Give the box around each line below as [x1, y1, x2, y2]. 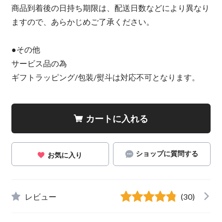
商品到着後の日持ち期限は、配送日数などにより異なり [11, 3, 210, 13]
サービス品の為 [11, 58, 67, 68]
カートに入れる [86, 112, 148, 124]
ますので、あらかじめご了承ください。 [11, 17, 154, 27]
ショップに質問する [135, 150, 198, 158]
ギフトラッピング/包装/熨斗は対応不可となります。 [11, 72, 200, 82]
